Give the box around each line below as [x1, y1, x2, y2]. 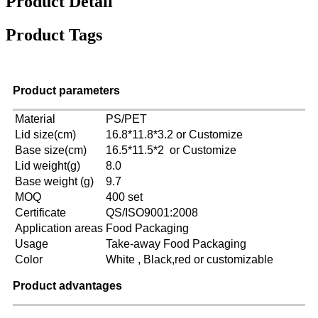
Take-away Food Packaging [106, 238, 246, 251]
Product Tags [6, 26, 102, 45]
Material [15, 113, 55, 126]
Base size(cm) [15, 144, 87, 157]
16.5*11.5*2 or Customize [106, 144, 236, 157]
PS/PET [106, 113, 147, 126]
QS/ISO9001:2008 [106, 207, 198, 219]
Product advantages [13, 280, 122, 292]
